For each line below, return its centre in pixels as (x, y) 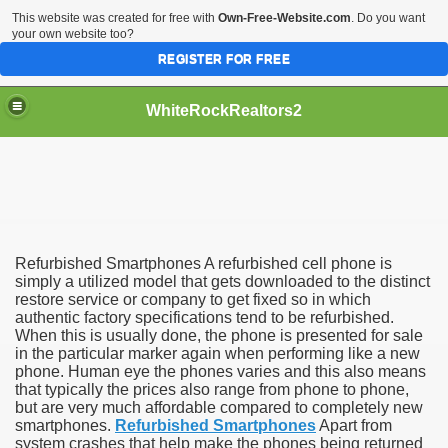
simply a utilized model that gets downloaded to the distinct (222, 281)
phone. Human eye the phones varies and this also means (220, 371)
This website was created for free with (115, 18)
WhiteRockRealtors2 (224, 110)
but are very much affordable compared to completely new (219, 407)
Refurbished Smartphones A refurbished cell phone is (203, 263)
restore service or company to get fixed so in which (193, 299)
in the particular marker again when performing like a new (217, 353)
